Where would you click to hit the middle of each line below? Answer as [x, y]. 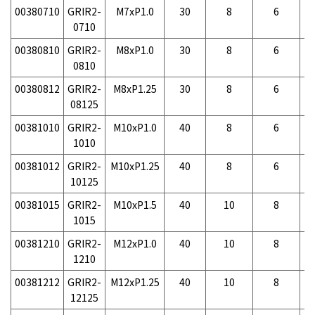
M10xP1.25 [135, 166]
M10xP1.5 [135, 205]
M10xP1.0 [135, 128]
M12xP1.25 [135, 282]
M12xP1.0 [135, 244]
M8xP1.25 [135, 89]
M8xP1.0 [135, 50]
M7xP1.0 [135, 12]
